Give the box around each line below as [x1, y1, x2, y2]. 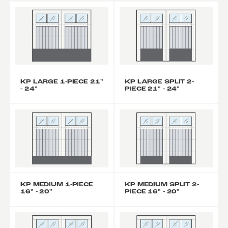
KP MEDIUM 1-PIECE [20, 182, 93, 188]
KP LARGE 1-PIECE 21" [20, 79, 103, 85]
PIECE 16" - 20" [125, 189, 180, 195]
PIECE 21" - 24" [125, 86, 180, 93]
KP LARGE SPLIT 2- [125, 79, 194, 85]
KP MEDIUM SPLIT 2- [125, 182, 199, 188]
